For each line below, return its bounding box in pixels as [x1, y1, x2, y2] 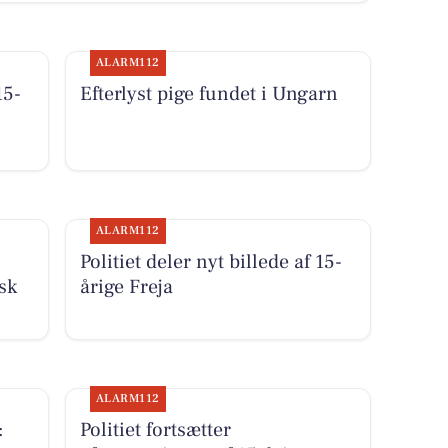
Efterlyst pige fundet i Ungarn [79, 80, 338, 107]
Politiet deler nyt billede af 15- [79, 249, 342, 276]
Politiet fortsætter [79, 417, 231, 444]
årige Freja [79, 274, 173, 301]
